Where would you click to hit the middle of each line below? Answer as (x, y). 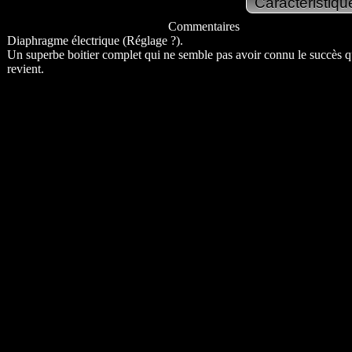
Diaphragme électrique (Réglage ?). (95, 40)
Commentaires (203, 26)
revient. (26, 69)
